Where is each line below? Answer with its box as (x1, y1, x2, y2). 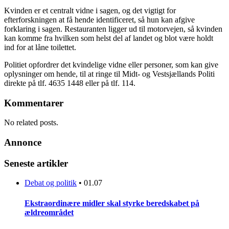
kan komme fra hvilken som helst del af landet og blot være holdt (4, 33, 213, 42)
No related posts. (4, 118, 58, 127)
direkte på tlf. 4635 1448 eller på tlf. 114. (4, 78, 135, 87)
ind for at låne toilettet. (4, 42, 76, 52)
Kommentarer (4, 97, 63, 108)
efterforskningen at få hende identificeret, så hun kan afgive (4, 15, 195, 24)
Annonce (4, 137, 41, 148)
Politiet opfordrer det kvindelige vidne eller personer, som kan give (4, 60, 218, 69)
